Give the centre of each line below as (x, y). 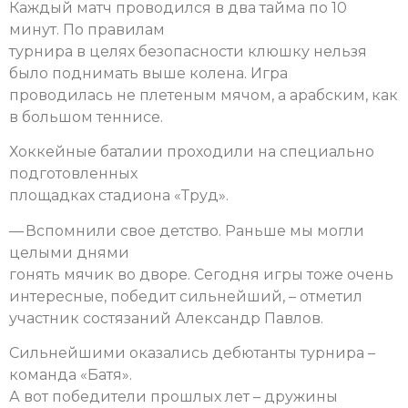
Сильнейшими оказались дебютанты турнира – (192, 352)
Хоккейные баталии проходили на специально (192, 152)
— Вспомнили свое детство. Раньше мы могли (187, 230)
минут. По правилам (87, 29)
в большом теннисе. (86, 117)
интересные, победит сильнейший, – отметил (186, 296)
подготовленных (73, 174)
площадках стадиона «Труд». (119, 196)
